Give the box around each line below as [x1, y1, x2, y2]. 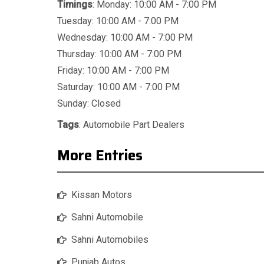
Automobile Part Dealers [83, 119, 184, 131]
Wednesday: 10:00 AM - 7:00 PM [57, 32, 193, 44]
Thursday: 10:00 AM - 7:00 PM [57, 48, 181, 60]
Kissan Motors [71, 189, 132, 201]
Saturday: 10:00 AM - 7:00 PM [57, 81, 180, 93]
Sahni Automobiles [71, 234, 148, 246]
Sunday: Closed [57, 98, 121, 110]
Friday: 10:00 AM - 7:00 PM [57, 65, 169, 77]
